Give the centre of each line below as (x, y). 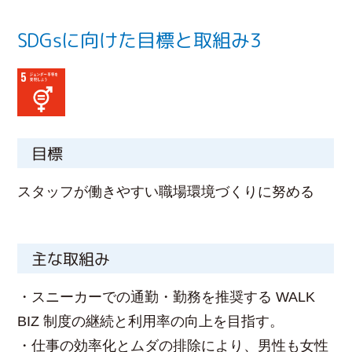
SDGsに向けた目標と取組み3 (140, 40)
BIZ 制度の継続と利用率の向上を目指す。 (151, 321)
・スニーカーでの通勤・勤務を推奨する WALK (167, 297)
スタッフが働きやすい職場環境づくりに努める (166, 191)
